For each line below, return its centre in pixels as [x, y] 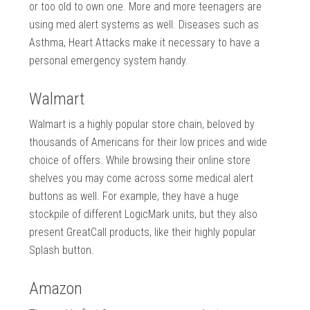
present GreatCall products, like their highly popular [143, 232]
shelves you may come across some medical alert [142, 179]
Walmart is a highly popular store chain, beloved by [142, 125]
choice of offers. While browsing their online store [140, 161]
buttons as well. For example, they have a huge [134, 197]
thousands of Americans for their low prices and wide [148, 143]
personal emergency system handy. [109, 61]
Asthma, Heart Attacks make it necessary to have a [145, 43]
